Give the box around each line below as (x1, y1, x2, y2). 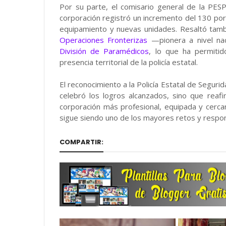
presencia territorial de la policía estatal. (60, 57, 198, 67)
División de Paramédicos (60, 46, 149, 56)
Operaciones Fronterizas (60, 35, 148, 45)
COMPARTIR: (60, 137, 103, 147)
